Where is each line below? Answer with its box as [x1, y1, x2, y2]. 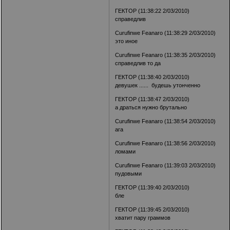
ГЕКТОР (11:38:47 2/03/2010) [115, 95, 190, 102]
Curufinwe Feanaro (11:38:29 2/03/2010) [115, 29, 216, 36]
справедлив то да [115, 60, 161, 66]
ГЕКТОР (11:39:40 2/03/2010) [115, 184, 190, 190]
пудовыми [115, 170, 142, 177]
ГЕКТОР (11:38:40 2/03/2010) [115, 73, 190, 80]
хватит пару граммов [115, 214, 171, 221]
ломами [115, 148, 136, 155]
